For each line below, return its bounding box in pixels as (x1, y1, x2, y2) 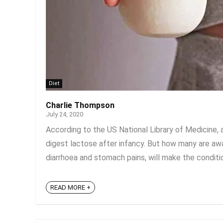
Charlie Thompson (46, 101, 114, 110)
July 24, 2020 (46, 111, 83, 118)
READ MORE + (50, 184, 91, 192)
